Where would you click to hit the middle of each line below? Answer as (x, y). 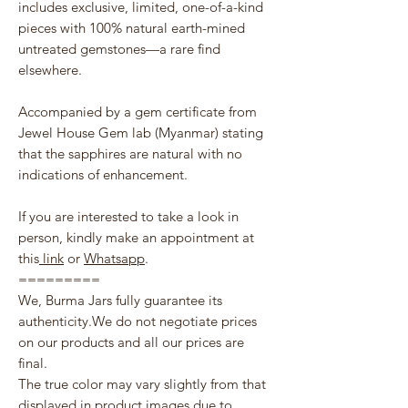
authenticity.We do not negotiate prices (138, 321)
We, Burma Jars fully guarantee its (120, 301)
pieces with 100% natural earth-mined (132, 28)
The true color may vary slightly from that (142, 384)
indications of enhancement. (103, 175)
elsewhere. (50, 70)
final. (33, 363)
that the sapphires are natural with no (130, 154)
